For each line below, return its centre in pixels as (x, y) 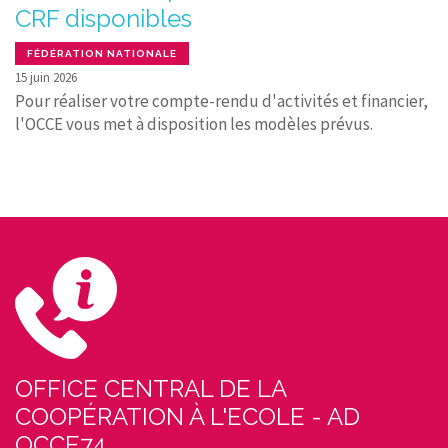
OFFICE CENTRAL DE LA (150, 388)
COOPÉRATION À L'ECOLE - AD (187, 416)
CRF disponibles (103, 19)
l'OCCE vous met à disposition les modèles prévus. (194, 123)
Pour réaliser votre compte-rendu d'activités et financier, (221, 100)
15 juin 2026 (46, 77)
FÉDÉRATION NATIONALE (102, 53)
